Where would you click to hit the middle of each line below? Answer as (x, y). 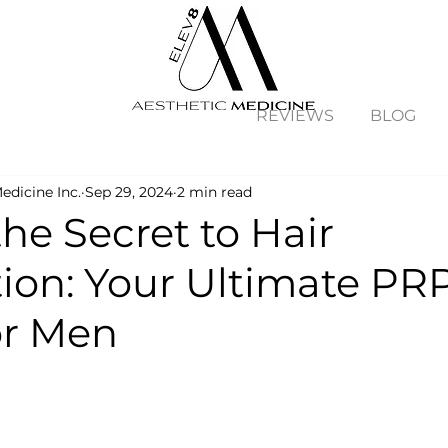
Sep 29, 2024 (129, 191)
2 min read (214, 191)
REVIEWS (295, 115)
